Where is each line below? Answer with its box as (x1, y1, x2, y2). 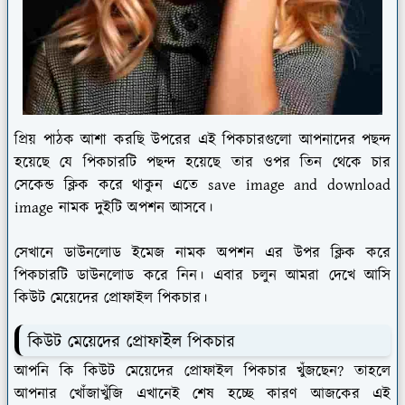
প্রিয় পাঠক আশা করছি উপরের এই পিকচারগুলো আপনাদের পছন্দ (14, 128, 391, 151)
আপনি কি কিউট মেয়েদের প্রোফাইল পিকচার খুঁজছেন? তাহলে (14, 360, 391, 382)
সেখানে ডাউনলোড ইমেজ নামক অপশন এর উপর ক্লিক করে (14, 241, 391, 264)
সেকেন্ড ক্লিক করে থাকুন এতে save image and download (14, 174, 391, 196)
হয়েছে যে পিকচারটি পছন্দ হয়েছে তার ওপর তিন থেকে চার (14, 151, 391, 174)
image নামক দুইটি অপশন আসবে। (14, 196, 212, 219)
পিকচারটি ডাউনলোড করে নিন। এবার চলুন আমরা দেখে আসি (14, 264, 391, 287)
